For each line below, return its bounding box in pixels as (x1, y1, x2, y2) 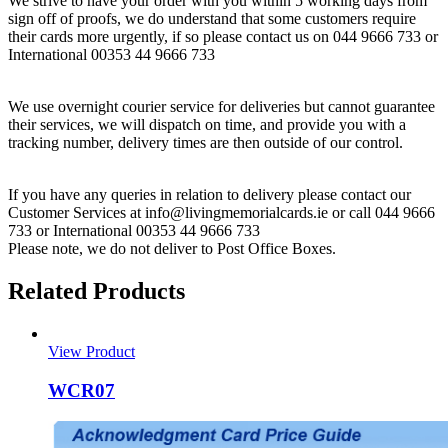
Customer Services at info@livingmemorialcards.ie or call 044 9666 (8, 204, 435, 222)
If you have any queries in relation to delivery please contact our (8, 186, 411, 204)
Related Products (8, 278, 185, 305)
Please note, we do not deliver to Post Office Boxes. (8, 240, 336, 258)
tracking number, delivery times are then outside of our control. (8, 134, 403, 152)
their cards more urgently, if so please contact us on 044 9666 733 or (8, 28, 438, 46)
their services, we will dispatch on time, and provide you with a (8, 116, 406, 134)
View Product (48, 343, 135, 361)
